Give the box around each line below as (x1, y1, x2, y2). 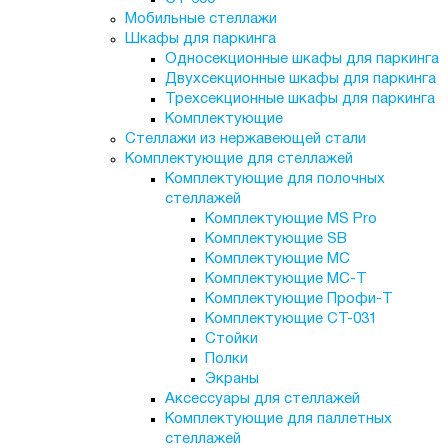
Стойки (204, 332, 258, 346)
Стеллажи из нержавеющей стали (124, 132, 366, 146)
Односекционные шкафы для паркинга (164, 52, 439, 66)
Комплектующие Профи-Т (204, 292, 393, 306)
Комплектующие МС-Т (204, 272, 367, 286)
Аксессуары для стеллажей (164, 392, 360, 406)
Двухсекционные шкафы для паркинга (164, 72, 436, 86)
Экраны (204, 372, 259, 386)
